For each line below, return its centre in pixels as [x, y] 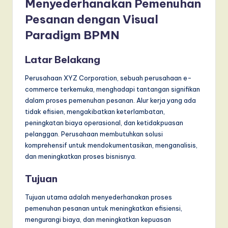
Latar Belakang [63, 60]
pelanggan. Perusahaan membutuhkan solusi [94, 134]
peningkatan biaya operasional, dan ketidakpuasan [104, 123]
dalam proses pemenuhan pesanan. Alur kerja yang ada [110, 101]
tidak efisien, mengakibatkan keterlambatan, [95, 112]
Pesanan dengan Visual [92, 20]
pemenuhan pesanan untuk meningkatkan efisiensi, [104, 208]
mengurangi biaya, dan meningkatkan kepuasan [98, 219]
